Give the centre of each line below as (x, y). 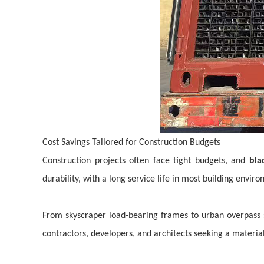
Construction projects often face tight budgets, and (144, 161)
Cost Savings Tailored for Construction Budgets (131, 143)
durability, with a (76, 179)
